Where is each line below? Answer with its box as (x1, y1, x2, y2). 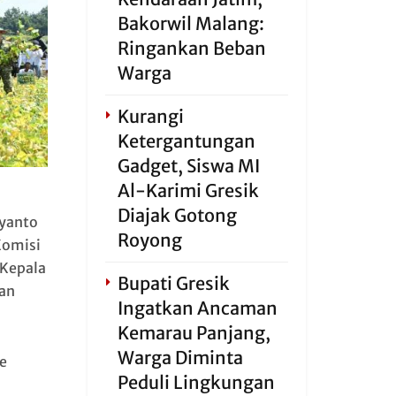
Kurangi (117, 105, 184, 127)
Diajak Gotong (117, 204, 237, 226)
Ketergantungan (117, 130, 255, 152)
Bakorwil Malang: (117, 12, 264, 34)
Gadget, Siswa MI (117, 155, 260, 177)
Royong (117, 229, 182, 251)
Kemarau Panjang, (117, 322, 270, 344)
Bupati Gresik (117, 272, 230, 294)
